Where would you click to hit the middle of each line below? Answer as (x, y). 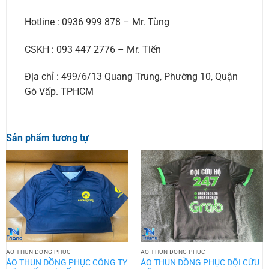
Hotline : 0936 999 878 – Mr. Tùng (97, 22)
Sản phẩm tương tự (47, 138)
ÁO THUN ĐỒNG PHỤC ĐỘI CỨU (200, 262)
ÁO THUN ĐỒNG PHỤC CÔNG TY (66, 262)
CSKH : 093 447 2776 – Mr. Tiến (92, 49)
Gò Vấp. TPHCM (59, 92)
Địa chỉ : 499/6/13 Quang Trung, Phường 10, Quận (131, 77)
